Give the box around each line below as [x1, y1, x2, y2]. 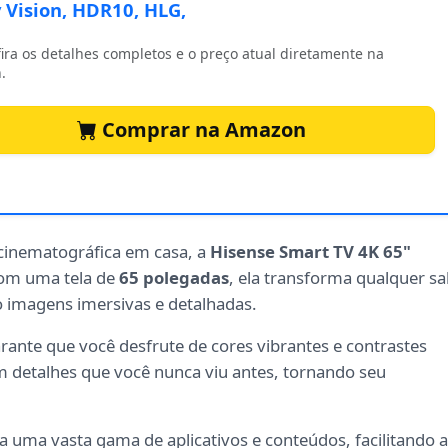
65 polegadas [119, 266, 229, 290]
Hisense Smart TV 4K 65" [210, 240, 411, 264]
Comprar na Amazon [96, 116, 306, 144]
